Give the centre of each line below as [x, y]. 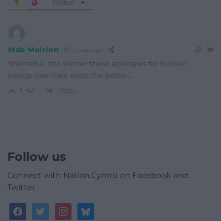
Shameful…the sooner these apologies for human [98, 63]
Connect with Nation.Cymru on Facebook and [98, 176]
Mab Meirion [34, 50]
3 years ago [87, 50]
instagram [75, 209]
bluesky [93, 209]
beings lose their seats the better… [70, 75]
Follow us [37, 157]
